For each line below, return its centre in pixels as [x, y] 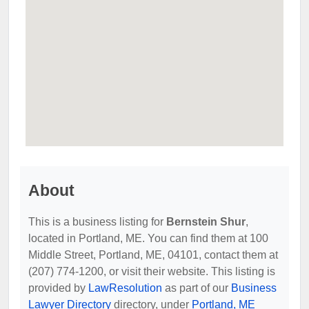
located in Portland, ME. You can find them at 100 [148, 238]
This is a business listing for [97, 221]
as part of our [197, 288]
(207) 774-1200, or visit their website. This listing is [152, 271]
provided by [58, 288]
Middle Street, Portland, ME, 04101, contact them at [153, 255]
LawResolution [125, 288]
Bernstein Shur [206, 221]
